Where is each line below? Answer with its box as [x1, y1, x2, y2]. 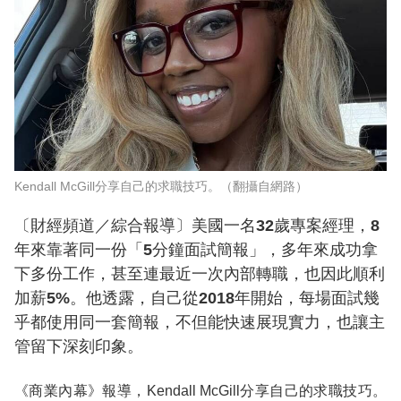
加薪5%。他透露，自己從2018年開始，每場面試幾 [14, 289, 380, 308]
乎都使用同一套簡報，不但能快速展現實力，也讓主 [14, 313, 385, 332]
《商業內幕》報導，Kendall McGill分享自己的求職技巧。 [14, 383, 387, 399]
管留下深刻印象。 [14, 337, 143, 356]
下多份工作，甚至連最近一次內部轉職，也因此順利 [14, 265, 385, 284]
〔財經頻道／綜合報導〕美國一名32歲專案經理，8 [14, 217, 380, 235]
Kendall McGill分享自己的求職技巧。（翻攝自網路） [14, 179, 308, 194]
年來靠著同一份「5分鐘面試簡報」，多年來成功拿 [14, 241, 378, 260]
